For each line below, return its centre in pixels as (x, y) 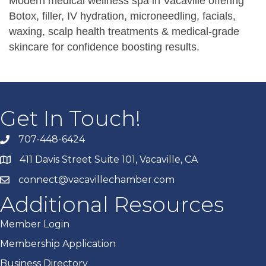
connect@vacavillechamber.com (96, 180)
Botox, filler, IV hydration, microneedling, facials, (122, 16)
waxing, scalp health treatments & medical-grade (124, 32)
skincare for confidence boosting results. (104, 47)
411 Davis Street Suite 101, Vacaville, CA (110, 160)
